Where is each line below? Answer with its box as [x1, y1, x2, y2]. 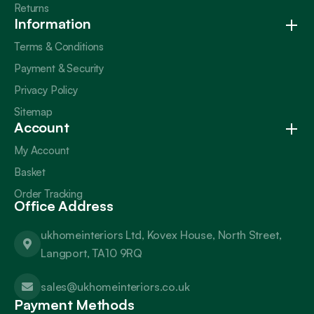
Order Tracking [14, 187, 83, 201]
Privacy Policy [14, 83, 78, 97]
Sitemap [14, 105, 53, 119]
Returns [14, 1, 49, 15]
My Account [14, 144, 69, 158]
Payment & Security [14, 62, 104, 76]
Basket [14, 165, 46, 179]
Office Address [14, 197, 114, 215]
